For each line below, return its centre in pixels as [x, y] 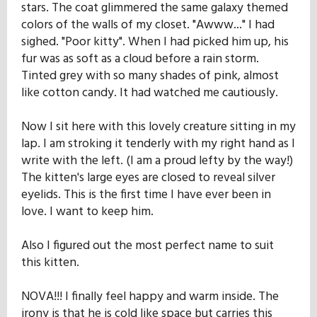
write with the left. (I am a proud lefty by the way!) [157, 161]
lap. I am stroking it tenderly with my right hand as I [158, 144]
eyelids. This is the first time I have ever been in [146, 195]
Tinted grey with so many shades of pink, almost [150, 76]
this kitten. [50, 263]
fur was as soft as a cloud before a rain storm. [140, 59]
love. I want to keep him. [87, 212]
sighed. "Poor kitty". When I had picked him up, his [155, 42]
